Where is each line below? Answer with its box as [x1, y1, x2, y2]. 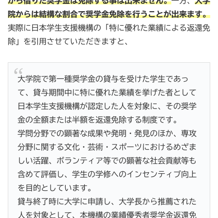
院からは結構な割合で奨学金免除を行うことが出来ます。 [8, 10, 210, 18]
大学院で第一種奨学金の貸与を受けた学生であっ [18, 75, 189, 83]
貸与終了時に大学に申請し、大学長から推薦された [18, 198, 197, 205]
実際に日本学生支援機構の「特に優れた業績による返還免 [8, 24, 210, 32]
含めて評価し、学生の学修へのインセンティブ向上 [18, 170, 197, 178]
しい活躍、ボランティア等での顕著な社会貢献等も [18, 157, 197, 164]
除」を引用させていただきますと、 [8, 37, 132, 46]
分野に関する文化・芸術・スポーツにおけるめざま [18, 143, 197, 151]
